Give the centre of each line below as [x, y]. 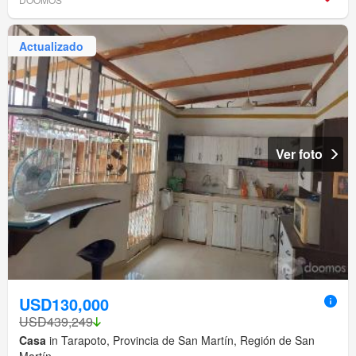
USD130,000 [64, 304]
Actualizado [51, 46]
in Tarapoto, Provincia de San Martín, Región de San [180, 341]
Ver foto [299, 154]
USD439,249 [56, 322]
